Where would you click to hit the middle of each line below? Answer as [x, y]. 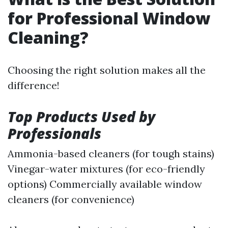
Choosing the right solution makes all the [107, 70]
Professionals [54, 134]
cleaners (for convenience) [71, 199]
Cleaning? [48, 38]
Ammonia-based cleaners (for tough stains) [111, 154]
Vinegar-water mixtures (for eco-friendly [106, 169]
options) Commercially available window [105, 184]
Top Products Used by [81, 117]
